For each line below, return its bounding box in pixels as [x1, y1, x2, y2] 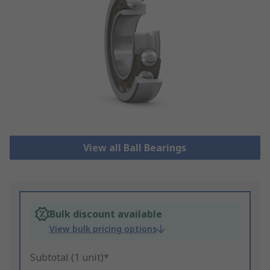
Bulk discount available [49, 207, 162, 221]
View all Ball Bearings [83, 141, 187, 155]
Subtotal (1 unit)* [30, 251, 109, 265]
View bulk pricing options [49, 223, 157, 235]
